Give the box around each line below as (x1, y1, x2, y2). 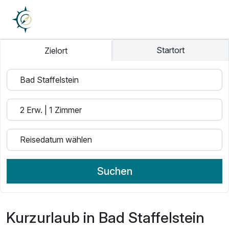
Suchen (97, 165, 132, 177)
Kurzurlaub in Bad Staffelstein (6, 208, 204, 226)
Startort (156, 45, 185, 56)
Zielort (44, 45, 68, 56)
